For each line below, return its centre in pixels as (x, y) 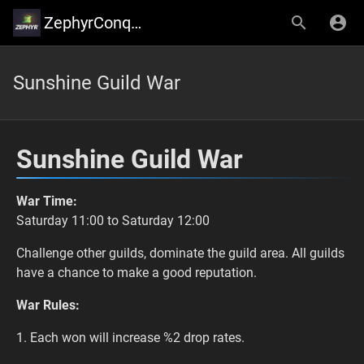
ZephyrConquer (136, 23)
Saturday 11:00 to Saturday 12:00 (113, 221)
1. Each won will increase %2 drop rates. (130, 338)
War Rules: (48, 305)
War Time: (47, 201)
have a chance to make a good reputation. (136, 273)
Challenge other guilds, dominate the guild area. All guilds (180, 253)
